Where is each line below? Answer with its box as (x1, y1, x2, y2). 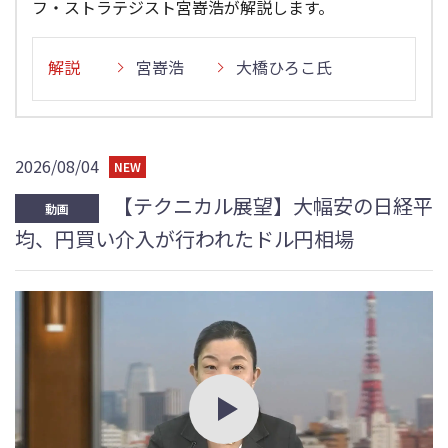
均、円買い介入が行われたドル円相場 (15, 224, 354, 254)
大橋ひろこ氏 (236, 54, 332, 79)
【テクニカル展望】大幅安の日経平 (109, 191, 433, 221)
